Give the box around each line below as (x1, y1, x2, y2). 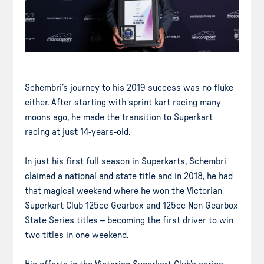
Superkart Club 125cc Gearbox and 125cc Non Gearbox (25, 200, 239, 210)
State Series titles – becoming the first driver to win (25, 215, 234, 225)
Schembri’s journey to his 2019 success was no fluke (25, 82, 234, 93)
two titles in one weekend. (25, 230, 129, 240)
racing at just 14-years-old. (25, 127, 131, 137)
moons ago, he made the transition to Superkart (25, 112, 213, 122)
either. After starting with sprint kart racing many (25, 97, 222, 107)
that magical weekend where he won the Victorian (25, 186, 223, 196)
